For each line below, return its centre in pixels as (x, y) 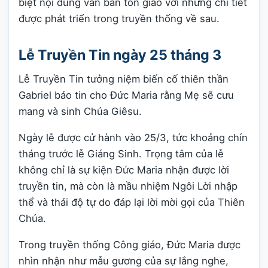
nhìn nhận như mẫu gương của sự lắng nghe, (124, 261)
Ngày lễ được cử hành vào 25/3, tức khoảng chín (133, 137)
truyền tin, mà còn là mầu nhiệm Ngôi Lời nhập (128, 186)
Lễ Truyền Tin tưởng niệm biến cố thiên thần (124, 79)
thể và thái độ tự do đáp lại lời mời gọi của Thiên (132, 202)
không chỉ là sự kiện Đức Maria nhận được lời (124, 170)
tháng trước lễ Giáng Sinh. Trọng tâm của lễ (121, 153)
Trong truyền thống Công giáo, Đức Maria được (130, 244)
